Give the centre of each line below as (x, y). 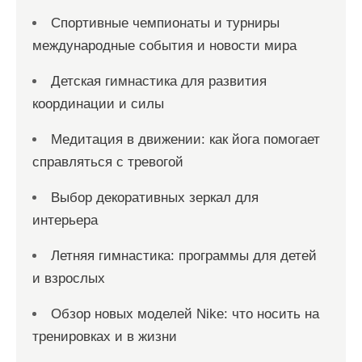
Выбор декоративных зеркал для (155, 197)
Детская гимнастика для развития (159, 81)
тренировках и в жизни (105, 336)
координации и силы (98, 103)
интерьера (65, 220)
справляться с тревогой (108, 162)
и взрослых (69, 278)
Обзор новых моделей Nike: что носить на (185, 314)
